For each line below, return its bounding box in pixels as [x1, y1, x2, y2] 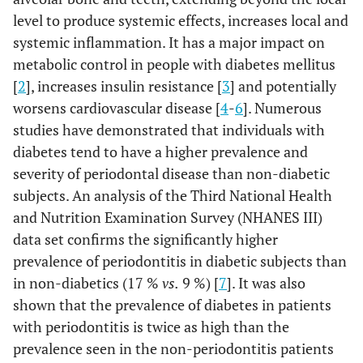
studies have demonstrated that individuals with [13, 120, 325, 139]
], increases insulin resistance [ [26, 76, 222, 96]
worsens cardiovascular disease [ [13, 98, 220, 117]
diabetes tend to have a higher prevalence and [13, 142, 308, 161]
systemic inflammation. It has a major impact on [13, 32, 325, 52]
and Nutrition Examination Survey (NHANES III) [13, 207, 322, 227]
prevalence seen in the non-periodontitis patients [13, 339, 334, 358]
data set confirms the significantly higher [13, 229, 278, 249]
